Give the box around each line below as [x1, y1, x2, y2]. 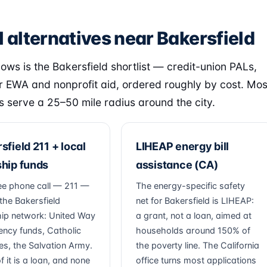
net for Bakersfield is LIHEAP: [136, 195, 254, 206]
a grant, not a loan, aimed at [136, 210, 252, 221]
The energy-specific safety [136, 181, 245, 191]
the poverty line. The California [136, 240, 259, 251]
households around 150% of [136, 225, 250, 236]
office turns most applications [136, 255, 256, 266]
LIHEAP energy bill [136, 140, 229, 153]
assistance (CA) [136, 159, 218, 171]
